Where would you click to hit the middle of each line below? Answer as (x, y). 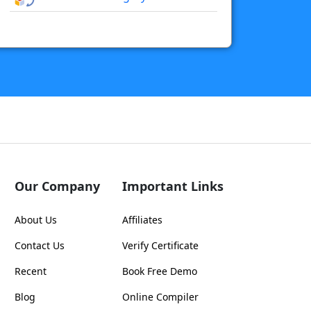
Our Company (57, 186)
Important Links (173, 186)
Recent (31, 271)
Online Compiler (160, 297)
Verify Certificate (160, 246)
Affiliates (142, 220)
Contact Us (40, 246)
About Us (36, 220)
